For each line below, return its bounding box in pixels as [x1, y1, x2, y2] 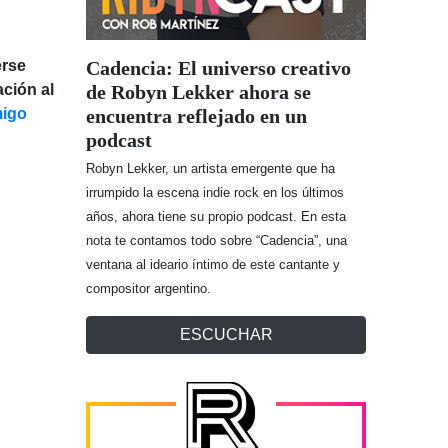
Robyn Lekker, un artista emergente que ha [86, 161, 335, 177]
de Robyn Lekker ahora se [86, 81, 311, 104]
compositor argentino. [86, 281, 211, 297]
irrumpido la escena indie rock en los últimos [86, 185, 344, 201]
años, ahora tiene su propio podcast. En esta [86, 209, 346, 225]
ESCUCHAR [179, 326, 273, 344]
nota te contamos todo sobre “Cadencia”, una [86, 233, 347, 249]
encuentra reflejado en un [86, 105, 307, 128]
